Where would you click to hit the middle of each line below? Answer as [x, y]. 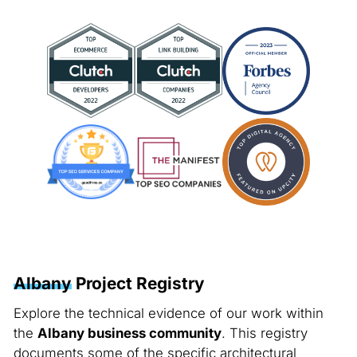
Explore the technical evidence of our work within [168, 314]
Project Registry [138, 283]
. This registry [264, 333]
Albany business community [129, 333]
